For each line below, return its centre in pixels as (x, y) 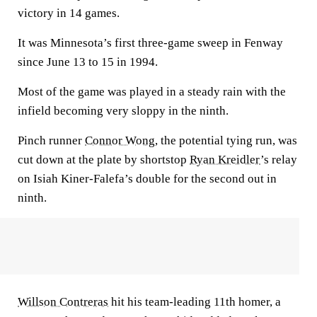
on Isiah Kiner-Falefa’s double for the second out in (147, 179)
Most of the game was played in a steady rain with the (152, 92)
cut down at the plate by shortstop (104, 160)
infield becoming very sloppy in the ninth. (123, 111)
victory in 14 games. (69, 13)
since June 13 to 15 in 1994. (88, 62)
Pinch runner (51, 140)
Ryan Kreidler (225, 160)
